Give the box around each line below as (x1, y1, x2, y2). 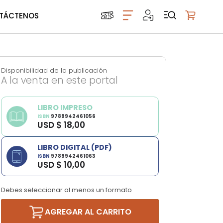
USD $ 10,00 (37, 159, 85, 171)
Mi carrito (184, 20, 221, 32)
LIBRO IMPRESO (37, 103, 93, 112)
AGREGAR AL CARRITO (45, 206, 132, 218)
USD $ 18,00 (37, 119, 85, 131)
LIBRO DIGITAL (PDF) (37, 142, 112, 152)
